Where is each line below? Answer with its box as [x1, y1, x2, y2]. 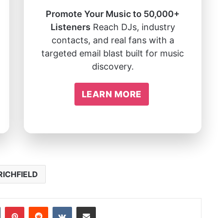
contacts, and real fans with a [51, 35, 174, 45]
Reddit [48, 201, 72, 211]
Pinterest [24, 201, 56, 211]
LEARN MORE [81, 89, 142, 99]
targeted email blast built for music [41, 48, 184, 58]
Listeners [50, 21, 91, 32]
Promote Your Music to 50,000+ [46, 8, 180, 19]
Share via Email [95, 201, 115, 211]
